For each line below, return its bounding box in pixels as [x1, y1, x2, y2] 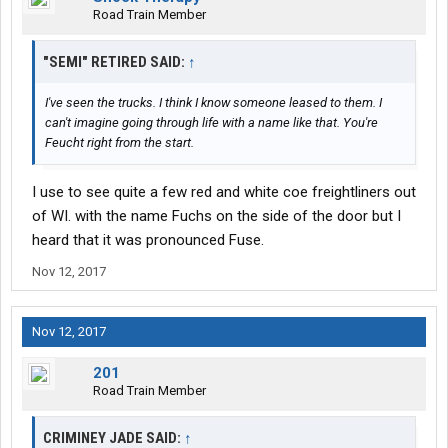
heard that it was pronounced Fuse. [32, 231, 264, 250]
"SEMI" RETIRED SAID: [43, 53, 188, 72]
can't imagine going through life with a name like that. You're [45, 115, 378, 131]
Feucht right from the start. [45, 135, 194, 151]
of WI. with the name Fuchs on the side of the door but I [32, 207, 401, 226]
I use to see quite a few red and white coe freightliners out [32, 183, 416, 202]
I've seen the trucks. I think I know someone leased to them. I [45, 95, 382, 111]
